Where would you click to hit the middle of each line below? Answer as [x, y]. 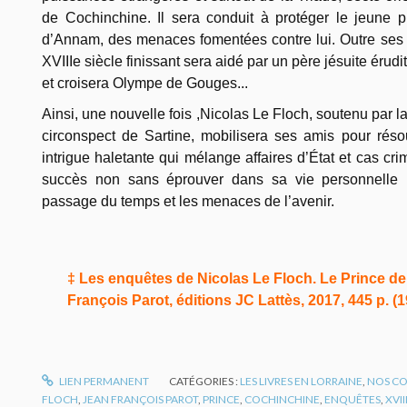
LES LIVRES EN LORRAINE [302, 381]
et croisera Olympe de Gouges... [145, 83]
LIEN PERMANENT [104, 381]
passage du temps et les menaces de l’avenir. [188, 201]
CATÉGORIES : [205, 381]
